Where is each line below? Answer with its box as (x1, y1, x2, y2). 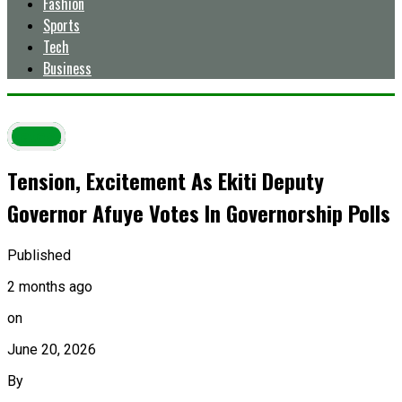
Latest (12, 127, 61, 147)
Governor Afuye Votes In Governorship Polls (7, 197, 390, 230)
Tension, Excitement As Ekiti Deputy (7, 164, 324, 197)
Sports (43, 14, 80, 37)
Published (7, 246, 71, 264)
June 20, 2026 (7, 340, 96, 358)
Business (43, 57, 92, 80)
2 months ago (7, 277, 92, 295)
